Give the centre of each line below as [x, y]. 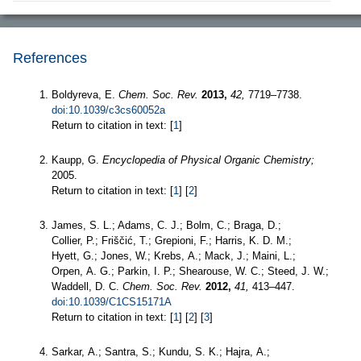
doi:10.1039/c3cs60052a [108, 110]
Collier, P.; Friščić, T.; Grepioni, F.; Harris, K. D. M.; [172, 240]
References [50, 58]
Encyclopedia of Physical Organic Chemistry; [208, 160]
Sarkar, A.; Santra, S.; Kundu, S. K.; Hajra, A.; [161, 351]
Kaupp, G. [77, 160]
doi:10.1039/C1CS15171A [112, 301]
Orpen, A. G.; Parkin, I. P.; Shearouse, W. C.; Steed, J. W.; [190, 271]
